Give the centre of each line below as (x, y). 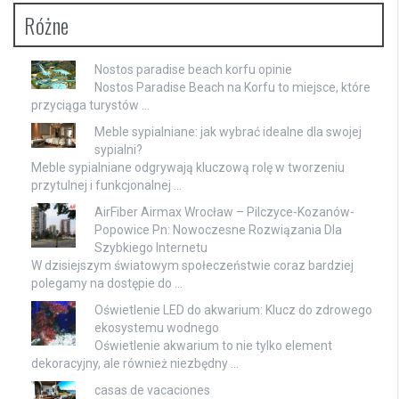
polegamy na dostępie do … (107, 283)
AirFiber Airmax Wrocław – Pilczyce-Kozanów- (224, 212)
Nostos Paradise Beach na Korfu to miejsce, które (232, 87)
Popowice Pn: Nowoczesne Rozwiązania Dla (218, 229)
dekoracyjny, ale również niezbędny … (135, 363)
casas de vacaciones (152, 390)
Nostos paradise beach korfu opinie (193, 69)
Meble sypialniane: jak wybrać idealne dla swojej (228, 131)
